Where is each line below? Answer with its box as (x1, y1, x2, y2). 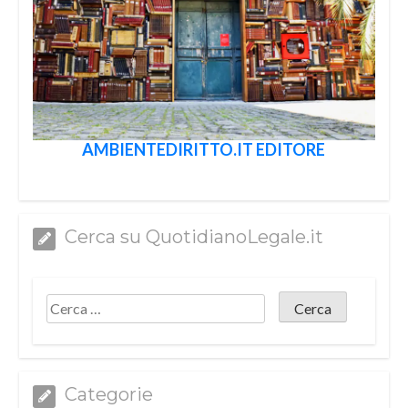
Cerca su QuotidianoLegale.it (65, 226, 324, 249)
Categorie (65, 382, 154, 405)
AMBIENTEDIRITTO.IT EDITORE (82, 139, 326, 160)
